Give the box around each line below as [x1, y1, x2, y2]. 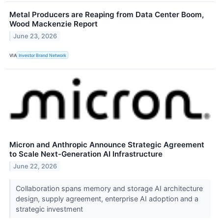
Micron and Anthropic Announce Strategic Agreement [9, 140, 204, 150]
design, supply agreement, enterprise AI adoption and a [15, 194, 198, 203]
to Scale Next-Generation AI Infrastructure [9, 149, 163, 159]
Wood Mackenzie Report [9, 19, 98, 29]
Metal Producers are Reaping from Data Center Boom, [9, 10, 204, 20]
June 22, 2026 [13, 163, 57, 170]
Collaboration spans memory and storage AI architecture [15, 184, 203, 193]
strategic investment [15, 205, 85, 214]
